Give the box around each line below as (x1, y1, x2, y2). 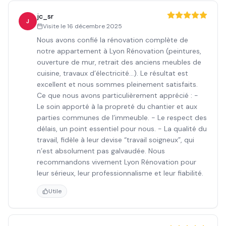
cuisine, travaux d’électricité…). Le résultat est (37, 69, 188, 78)
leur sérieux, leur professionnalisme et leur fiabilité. (37, 168, 203, 178)
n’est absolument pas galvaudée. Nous (37, 146, 165, 155)
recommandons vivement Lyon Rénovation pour (37, 157, 196, 166)
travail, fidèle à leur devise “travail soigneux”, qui (37, 135, 194, 144)
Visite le (43, 22, 67, 30)
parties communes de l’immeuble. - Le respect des (37, 113, 207, 122)
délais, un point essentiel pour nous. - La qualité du (37, 124, 207, 133)
